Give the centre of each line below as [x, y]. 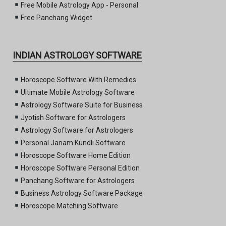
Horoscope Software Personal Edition [80, 168]
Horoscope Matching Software [69, 206]
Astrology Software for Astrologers [77, 130]
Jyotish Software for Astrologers [73, 117]
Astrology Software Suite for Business [81, 105]
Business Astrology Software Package [81, 193]
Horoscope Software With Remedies [78, 79]
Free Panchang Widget [56, 17]
